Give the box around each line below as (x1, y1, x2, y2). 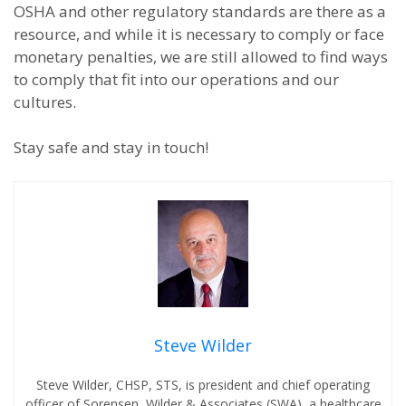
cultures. (14, 92, 76, 112)
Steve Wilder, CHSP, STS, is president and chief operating (36, 376, 370, 394)
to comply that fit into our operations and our (14, 69, 339, 90)
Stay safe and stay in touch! (14, 137, 208, 158)
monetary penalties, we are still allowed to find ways (14, 46, 388, 67)
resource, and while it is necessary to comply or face (14, 24, 384, 44)
